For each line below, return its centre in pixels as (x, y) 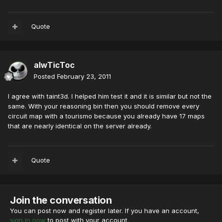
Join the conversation (61, 200)
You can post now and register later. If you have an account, (105, 211)
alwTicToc (54, 65)
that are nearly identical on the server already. (80, 126)
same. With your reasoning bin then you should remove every (104, 106)
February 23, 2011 (84, 77)
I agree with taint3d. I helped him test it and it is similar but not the (110, 96)
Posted (45, 77)
